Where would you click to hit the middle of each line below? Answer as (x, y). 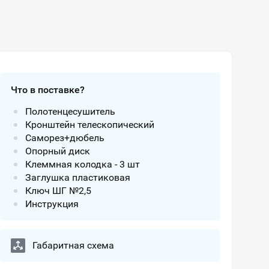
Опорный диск (58, 151)
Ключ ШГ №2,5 (58, 191)
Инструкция (52, 204)
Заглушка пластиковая (78, 177)
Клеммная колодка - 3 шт (83, 164)
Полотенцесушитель (70, 111)
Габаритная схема (73, 245)
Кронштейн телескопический (90, 125)
